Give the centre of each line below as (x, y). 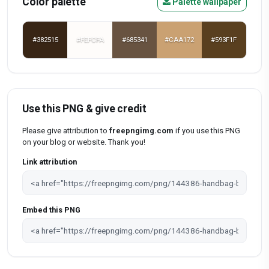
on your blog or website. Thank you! (84, 142)
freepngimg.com (141, 130)
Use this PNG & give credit (84, 108)
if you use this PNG (207, 130)
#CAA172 (179, 40)
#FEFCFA (90, 40)
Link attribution (50, 162)
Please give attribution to (66, 130)
